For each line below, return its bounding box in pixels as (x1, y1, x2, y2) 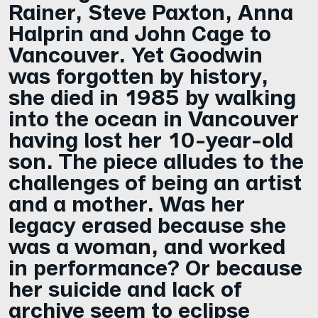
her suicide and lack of (9, 275, 241, 300)
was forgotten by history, (9, 62, 268, 87)
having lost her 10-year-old (9, 126, 293, 151)
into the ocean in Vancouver (9, 104, 299, 130)
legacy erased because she (9, 211, 286, 236)
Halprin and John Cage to (9, 19, 271, 45)
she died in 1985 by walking (9, 83, 296, 109)
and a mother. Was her (9, 190, 245, 215)
